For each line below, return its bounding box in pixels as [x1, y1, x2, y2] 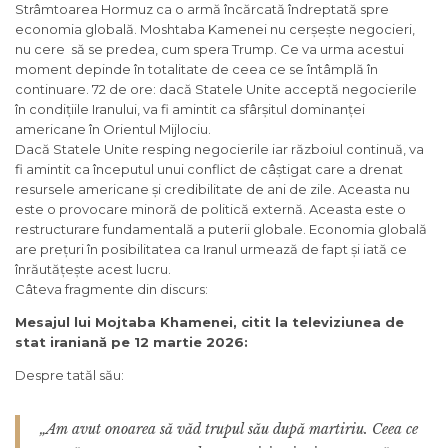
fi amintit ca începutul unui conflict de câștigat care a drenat [15, 160, 403, 177]
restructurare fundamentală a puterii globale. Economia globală [15, 220, 427, 237]
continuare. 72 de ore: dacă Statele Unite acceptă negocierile [15, 80, 417, 97]
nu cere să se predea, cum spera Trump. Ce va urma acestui [15, 40, 404, 57]
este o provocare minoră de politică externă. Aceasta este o [15, 200, 406, 217]
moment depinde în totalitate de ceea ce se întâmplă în [15, 60, 378, 77]
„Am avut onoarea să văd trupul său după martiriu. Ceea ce [40, 419, 418, 438]
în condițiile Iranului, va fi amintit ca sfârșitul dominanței [15, 100, 365, 117]
